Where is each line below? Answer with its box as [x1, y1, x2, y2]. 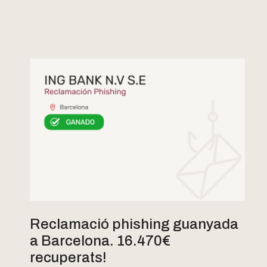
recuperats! [30, 249, 107, 265]
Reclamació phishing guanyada [30, 216, 238, 232]
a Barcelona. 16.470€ [30, 232, 170, 249]
